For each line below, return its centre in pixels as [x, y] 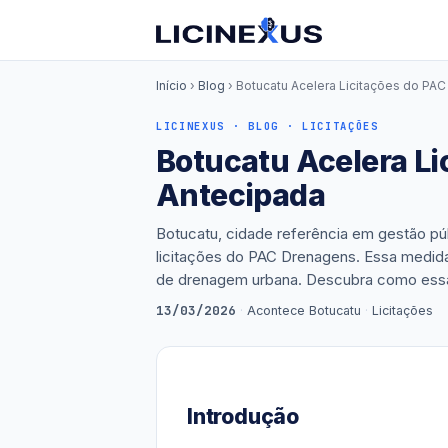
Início [171, 85]
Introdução [243, 416]
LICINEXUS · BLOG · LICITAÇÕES [267, 126]
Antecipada [240, 195]
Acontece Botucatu [304, 310]
